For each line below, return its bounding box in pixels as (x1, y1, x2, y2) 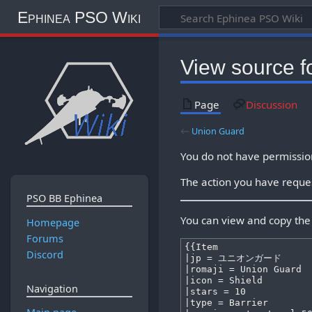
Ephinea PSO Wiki (17, 8, 141, 26)
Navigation (26, 281, 78, 295)
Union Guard (192, 124, 245, 137)
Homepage (26, 215, 79, 229)
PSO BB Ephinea (26, 192, 102, 205)
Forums (26, 231, 63, 245)
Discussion (245, 97, 297, 111)
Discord (26, 248, 63, 262)
